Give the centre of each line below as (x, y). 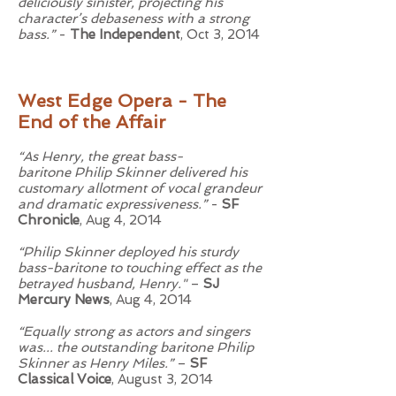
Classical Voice (65, 379)
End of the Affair (92, 122)
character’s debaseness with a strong (133, 19)
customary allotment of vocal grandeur (140, 188)
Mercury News (64, 300)
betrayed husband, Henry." (102, 284)
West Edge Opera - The (122, 101)
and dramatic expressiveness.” (114, 204)
